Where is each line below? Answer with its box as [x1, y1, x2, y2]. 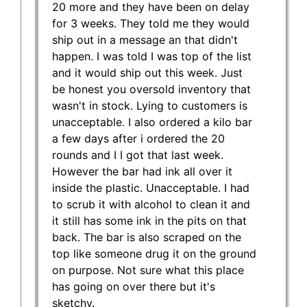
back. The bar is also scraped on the [52, 230, 241, 244]
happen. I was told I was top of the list [52, 49, 251, 63]
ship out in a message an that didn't [52, 32, 238, 47]
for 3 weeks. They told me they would [52, 16, 249, 30]
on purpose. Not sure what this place [52, 262, 244, 277]
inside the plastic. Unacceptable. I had [52, 180, 249, 195]
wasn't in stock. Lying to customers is [52, 98, 247, 112]
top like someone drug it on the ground [52, 246, 256, 260]
